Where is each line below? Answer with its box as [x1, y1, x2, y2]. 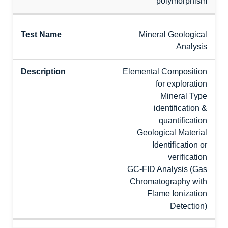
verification [168, 153, 207, 161]
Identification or [152, 140, 207, 149]
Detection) [170, 202, 207, 210]
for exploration [156, 79, 207, 88]
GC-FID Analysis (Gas [127, 165, 207, 174]
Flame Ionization [147, 189, 207, 198]
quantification [159, 116, 207, 125]
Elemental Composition [123, 67, 207, 76]
